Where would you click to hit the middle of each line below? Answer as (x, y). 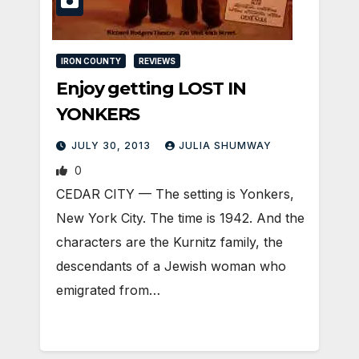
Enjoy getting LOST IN (151, 88)
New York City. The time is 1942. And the (180, 218)
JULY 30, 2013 (113, 145)
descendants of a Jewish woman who (171, 266)
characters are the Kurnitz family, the (169, 242)
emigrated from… (108, 290)
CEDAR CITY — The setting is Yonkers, (175, 194)
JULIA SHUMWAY (225, 145)
